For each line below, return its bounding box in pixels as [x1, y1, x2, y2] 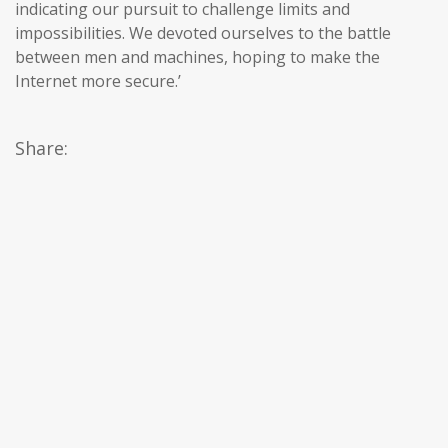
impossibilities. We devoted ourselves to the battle [15, 22, 391, 45]
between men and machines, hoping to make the [15, 46, 380, 69]
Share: [15, 136, 68, 161]
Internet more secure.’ [15, 70, 181, 93]
